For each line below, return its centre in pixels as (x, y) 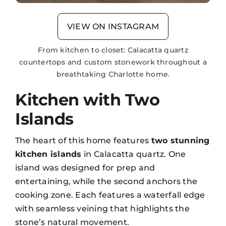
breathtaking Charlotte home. (113, 74)
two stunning (180, 140)
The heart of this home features (83, 140)
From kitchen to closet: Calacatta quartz (113, 50)
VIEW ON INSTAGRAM (113, 26)
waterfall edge (175, 195)
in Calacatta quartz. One (134, 154)
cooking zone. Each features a (80, 195)
